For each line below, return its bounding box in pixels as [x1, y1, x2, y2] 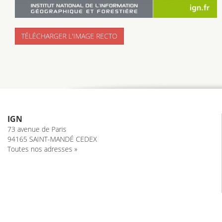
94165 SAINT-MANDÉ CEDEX [7, 134, 97, 144]
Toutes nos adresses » [7, 144, 77, 154]
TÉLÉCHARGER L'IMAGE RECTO [21, 31, 117, 41]
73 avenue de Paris [7, 124, 66, 134]
